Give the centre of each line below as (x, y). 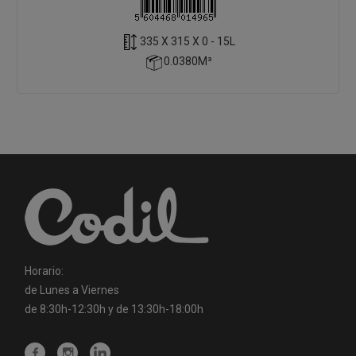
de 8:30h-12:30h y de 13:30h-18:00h (114, 309)
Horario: (44, 271)
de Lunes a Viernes (72, 290)
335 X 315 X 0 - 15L (188, 42)
